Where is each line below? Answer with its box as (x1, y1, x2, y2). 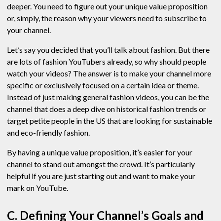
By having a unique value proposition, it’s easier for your (7, 147, 192, 157)
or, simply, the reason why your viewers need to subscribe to (7, 13, 207, 23)
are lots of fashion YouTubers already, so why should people (7, 57, 206, 67)
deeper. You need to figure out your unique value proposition (7, 1, 208, 11)
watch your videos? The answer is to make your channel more (7, 69, 211, 78)
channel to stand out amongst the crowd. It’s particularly (7, 159, 195, 169)
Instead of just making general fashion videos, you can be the (7, 92, 209, 102)
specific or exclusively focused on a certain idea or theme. (7, 80, 199, 90)
